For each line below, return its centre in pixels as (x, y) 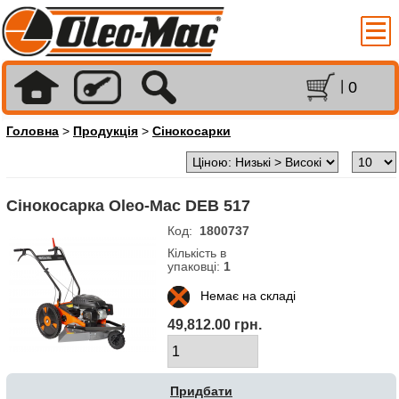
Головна (33, 131)
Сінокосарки (191, 131)
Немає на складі (243, 296)
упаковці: (195, 267)
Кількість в (197, 253)
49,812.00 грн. (215, 325)
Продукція (106, 131)
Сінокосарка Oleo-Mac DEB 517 (128, 206)
